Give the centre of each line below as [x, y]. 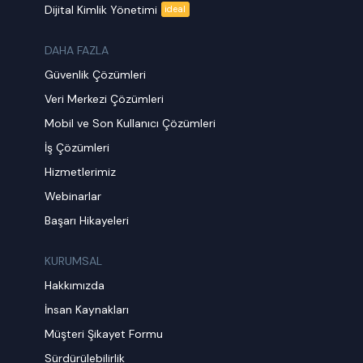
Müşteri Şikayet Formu [104, 334]
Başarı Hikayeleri [87, 220]
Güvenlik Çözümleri [96, 75]
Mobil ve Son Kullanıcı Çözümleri [130, 123]
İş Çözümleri [77, 147]
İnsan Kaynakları [87, 310]
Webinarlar [73, 196]
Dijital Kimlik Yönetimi [101, 9]
